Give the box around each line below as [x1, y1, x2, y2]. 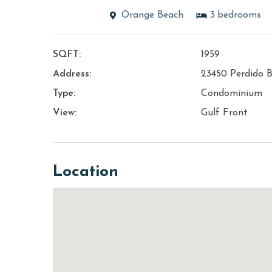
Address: [53, 69, 91, 80]
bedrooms [217, 10, 261, 21]
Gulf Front [201, 108, 248, 118]
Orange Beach [121, 10, 183, 21]
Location [53, 164, 118, 181]
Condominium [201, 89, 263, 99]
